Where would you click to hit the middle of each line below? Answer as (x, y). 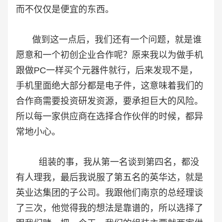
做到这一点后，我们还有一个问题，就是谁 (109, 39)
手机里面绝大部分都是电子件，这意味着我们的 (110, 85)
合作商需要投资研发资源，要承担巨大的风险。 (110, 101)
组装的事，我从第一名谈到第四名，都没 (108, 162)
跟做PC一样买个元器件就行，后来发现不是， (107, 70)
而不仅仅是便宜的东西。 (65, 9)
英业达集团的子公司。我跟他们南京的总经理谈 (110, 193)
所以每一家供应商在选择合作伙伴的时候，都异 (110, 116)
